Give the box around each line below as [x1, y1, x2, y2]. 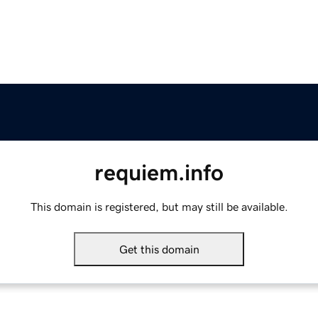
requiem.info [94, 161, 224, 185]
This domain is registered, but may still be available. [30, 201, 288, 213]
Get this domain [119, 243, 199, 256]
